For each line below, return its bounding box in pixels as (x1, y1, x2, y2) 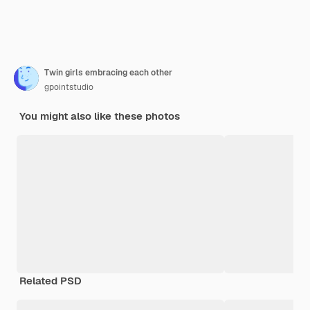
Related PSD (19, 274, 82, 288)
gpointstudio (44, 82, 93, 93)
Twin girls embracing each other (44, 67, 172, 79)
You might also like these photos (19, 109, 180, 123)
